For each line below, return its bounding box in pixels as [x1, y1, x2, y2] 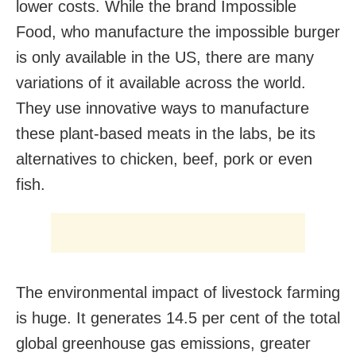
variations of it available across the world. [16, 73, 306, 91]
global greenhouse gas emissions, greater [16, 334, 311, 352]
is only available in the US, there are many [16, 48, 314, 66]
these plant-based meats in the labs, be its [16, 124, 315, 142]
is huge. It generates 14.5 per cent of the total [16, 308, 340, 327]
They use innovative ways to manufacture [16, 99, 309, 117]
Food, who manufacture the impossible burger [16, 22, 340, 41]
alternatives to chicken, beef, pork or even [16, 149, 312, 168]
